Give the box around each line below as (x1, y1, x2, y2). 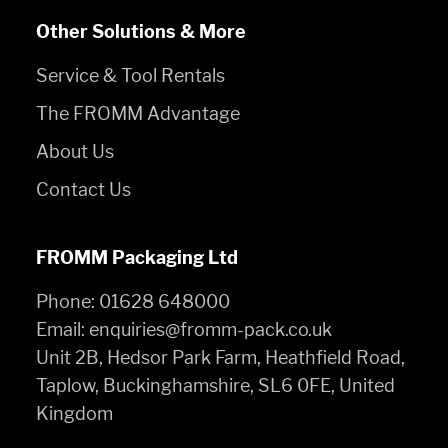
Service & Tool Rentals (36, 64, 225, 86)
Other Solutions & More (36, 20, 246, 42)
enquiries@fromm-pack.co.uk (89, 318, 332, 340)
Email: (36, 318, 85, 340)
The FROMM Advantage (36, 102, 240, 124)
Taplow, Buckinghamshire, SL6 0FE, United (36, 374, 395, 396)
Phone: (36, 290, 95, 312)
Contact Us (36, 178, 131, 200)
